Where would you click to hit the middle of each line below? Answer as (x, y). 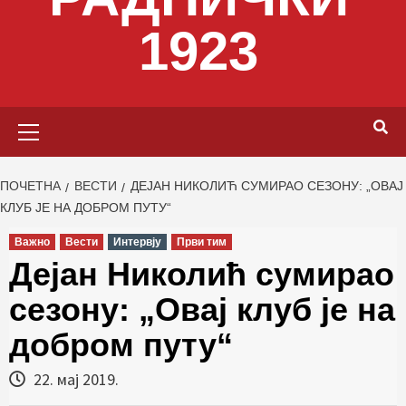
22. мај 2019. (74, 379)
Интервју (137, 242)
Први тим (202, 242)
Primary (227, 117)
